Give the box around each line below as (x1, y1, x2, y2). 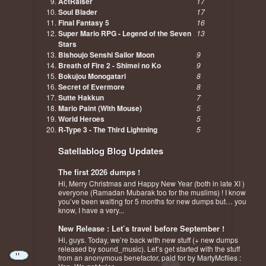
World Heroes (58, 113, 104, 124)
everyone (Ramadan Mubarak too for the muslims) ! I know (58, 187, 246, 197)
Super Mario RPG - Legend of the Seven (58, 28, 191, 39)
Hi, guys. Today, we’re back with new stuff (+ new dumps (58, 235, 238, 245)
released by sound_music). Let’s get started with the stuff (58, 243, 240, 254)
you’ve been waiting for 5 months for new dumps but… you (58, 196, 246, 206)
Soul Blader (58, 7, 97, 17)
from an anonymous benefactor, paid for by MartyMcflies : (58, 252, 241, 262)
